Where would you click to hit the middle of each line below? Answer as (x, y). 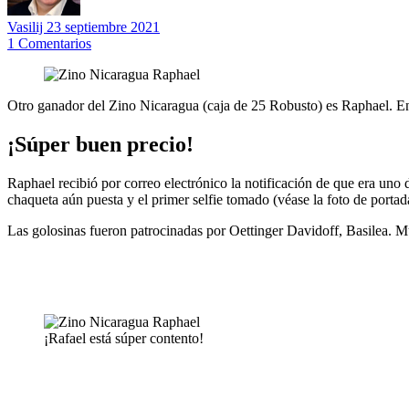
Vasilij (27, 26)
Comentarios (55, 43)
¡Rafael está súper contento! (124, 338)
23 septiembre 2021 (103, 26)
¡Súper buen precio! (100, 144)
